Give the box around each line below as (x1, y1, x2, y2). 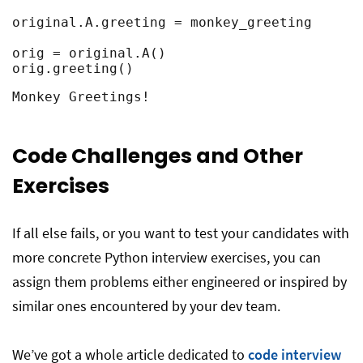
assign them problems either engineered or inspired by (12, 272, 347, 291)
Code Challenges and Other (12, 142, 303, 170)
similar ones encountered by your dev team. (12, 297, 280, 315)
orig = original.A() (12, 45, 166, 61)
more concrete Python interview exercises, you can (12, 248, 321, 267)
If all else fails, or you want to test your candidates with (12, 224, 349, 242)
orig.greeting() (12, 61, 134, 76)
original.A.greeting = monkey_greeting (12, 15, 312, 30)
